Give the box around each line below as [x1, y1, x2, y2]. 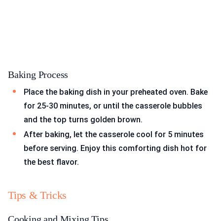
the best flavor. [24, 157, 79, 167]
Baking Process [8, 69, 69, 80]
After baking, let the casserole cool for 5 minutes [24, 130, 204, 140]
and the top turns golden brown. [24, 115, 143, 125]
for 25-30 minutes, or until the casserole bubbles [24, 101, 202, 111]
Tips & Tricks [8, 188, 67, 201]
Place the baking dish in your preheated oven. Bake [24, 87, 208, 97]
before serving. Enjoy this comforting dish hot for [24, 144, 207, 153]
